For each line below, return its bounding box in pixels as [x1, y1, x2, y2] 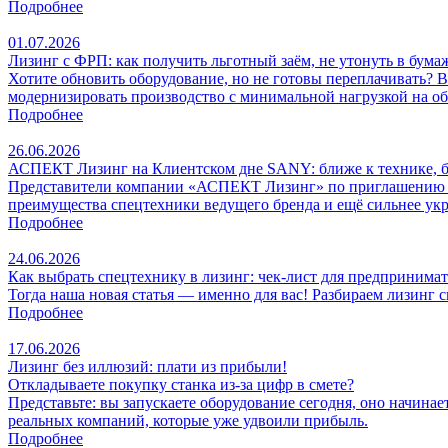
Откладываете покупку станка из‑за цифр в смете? [8, 375, 354, 393]
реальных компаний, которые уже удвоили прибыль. [8, 411, 368, 429]
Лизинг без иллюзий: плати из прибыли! [8, 357, 287, 375]
